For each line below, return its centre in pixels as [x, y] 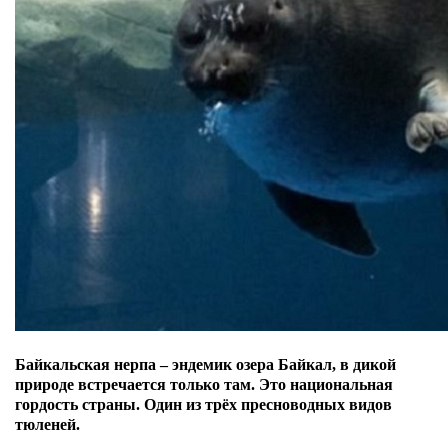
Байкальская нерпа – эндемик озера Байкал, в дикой [205, 364]
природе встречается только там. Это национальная [204, 384]
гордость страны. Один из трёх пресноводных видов [203, 404]
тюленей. [49, 424]
